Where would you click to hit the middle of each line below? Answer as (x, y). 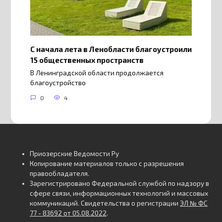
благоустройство (58, 83)
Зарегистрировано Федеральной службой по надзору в (119, 183)
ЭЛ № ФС (194, 203)
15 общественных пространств (87, 60)
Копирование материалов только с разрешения (107, 163)
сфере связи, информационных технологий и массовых (119, 193)
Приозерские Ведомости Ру (74, 153)
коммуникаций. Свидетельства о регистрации (105, 203)
